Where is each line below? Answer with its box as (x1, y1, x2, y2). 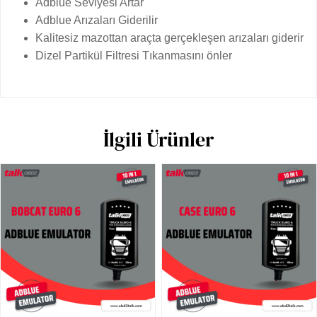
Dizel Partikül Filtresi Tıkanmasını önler (35, 50, 233, 62)
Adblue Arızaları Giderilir (35, 14, 158, 26)
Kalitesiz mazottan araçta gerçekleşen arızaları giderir (35, 32, 304, 44)
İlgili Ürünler (103, 126, 214, 153)
